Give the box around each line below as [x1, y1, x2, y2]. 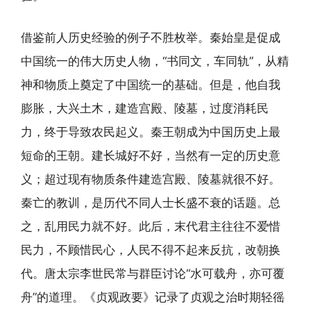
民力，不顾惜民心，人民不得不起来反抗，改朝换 [21, 242, 280, 257]
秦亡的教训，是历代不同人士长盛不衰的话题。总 [21, 195, 280, 210]
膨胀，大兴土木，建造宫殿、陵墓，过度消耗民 [21, 101, 269, 115]
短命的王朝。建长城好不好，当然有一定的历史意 [21, 148, 280, 162]
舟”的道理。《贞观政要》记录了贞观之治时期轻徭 [21, 289, 285, 304]
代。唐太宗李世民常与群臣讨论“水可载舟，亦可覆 [21, 266, 285, 280]
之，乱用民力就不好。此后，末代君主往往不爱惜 [21, 219, 280, 233]
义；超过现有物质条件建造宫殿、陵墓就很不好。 [21, 171, 280, 186]
